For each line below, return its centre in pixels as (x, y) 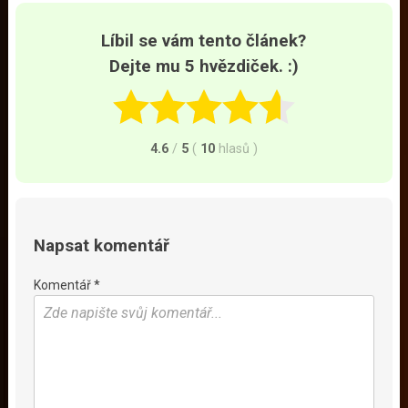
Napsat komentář (101, 245)
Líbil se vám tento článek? (204, 41)
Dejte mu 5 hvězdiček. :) (204, 67)
